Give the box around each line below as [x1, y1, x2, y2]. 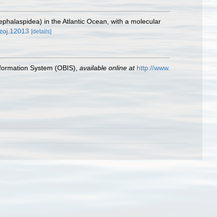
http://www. [137, 64, 170, 72]
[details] [31, 28, 51, 35]
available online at [79, 64, 135, 72]
